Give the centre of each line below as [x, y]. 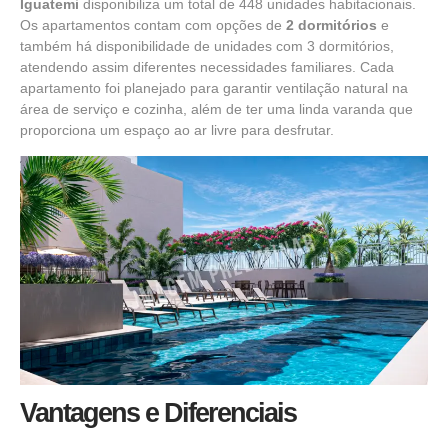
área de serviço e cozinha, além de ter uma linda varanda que [216, 109]
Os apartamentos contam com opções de [153, 25]
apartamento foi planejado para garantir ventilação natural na [214, 88]
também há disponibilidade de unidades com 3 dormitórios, [207, 46]
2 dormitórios [331, 25]
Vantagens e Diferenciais [158, 413]
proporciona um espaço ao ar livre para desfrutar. [177, 130]
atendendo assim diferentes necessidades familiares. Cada [207, 67]
